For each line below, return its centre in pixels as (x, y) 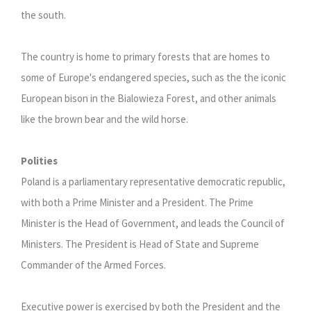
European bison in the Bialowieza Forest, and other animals (149, 99)
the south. (43, 15)
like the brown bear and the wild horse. (104, 119)
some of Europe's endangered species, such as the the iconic (153, 78)
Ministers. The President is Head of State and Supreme (140, 244)
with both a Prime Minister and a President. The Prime (137, 203)
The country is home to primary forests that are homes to (145, 57)
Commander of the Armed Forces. (93, 265)
